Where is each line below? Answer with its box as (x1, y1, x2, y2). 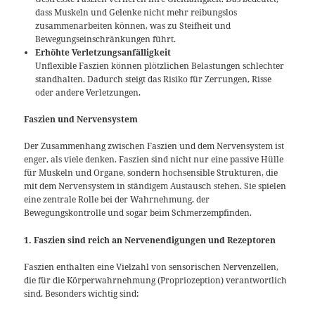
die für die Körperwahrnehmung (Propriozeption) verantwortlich (24, 274, 288, 286)
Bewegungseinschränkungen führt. (35, 33, 176, 46)
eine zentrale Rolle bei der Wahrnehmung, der (24, 193, 210, 206)
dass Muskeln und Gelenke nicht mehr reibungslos (35, 6, 238, 19)
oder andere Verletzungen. (35, 86, 141, 99)
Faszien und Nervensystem (24, 113, 139, 126)
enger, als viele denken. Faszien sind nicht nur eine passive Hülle (24, 153, 284, 166)
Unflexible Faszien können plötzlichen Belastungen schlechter (35, 60, 285, 72)
